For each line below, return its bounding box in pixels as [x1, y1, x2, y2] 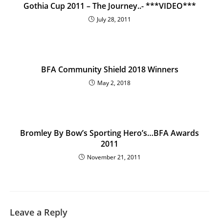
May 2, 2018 [97, 79, 131, 87]
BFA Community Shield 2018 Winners [41, 64, 178, 75]
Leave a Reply [10, 206, 67, 218]
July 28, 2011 [96, 15, 131, 23]
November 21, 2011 [87, 153, 141, 161]
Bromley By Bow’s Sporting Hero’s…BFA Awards [20, 128, 199, 138]
